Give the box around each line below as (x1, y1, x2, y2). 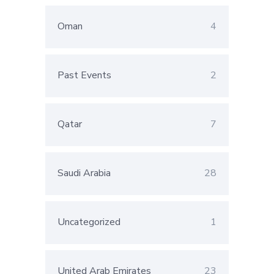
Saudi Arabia (57, 166, 111, 180)
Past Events (57, 68, 111, 83)
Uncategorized (57, 215, 120, 229)
